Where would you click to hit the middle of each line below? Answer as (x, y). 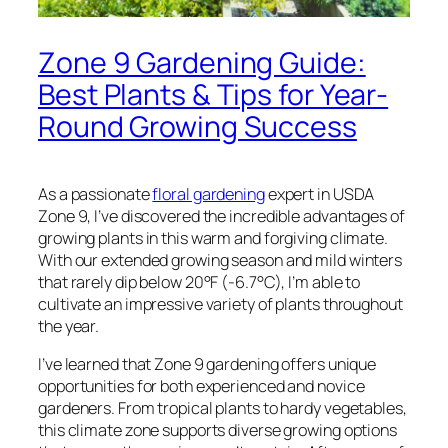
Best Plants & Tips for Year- (213, 94)
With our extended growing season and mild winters (220, 259)
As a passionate (95, 193)
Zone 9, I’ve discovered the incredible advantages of (221, 215)
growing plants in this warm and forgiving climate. (213, 237)
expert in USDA (319, 193)
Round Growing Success (197, 126)
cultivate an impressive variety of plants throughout (220, 303)
